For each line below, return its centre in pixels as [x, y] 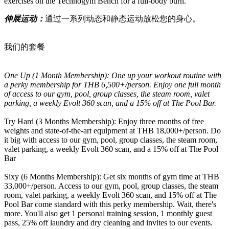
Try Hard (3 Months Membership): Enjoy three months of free [104, 121]
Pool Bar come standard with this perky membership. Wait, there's [110, 204]
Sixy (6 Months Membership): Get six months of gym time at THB [112, 176]
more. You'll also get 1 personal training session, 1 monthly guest [108, 213]
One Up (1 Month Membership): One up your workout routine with [113, 75]
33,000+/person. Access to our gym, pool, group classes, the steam [111, 186]
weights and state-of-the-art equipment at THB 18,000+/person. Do [112, 130]
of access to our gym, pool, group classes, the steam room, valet [107, 94]
